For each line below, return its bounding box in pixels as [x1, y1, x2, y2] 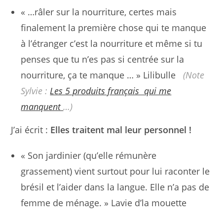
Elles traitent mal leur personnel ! [50, 124, 192, 136]
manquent [21, 101, 64, 112]
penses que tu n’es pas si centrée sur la [21, 53, 184, 65]
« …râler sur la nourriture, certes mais [21, 6, 177, 18]
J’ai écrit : [11, 124, 51, 136]
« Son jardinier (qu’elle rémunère [21, 149, 157, 161]
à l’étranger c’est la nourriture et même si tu [21, 37, 203, 49]
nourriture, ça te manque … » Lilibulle [21, 69, 184, 81]
